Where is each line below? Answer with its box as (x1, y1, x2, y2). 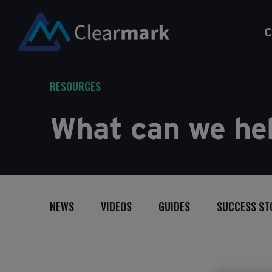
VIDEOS (101, 199, 132, 214)
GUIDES (158, 199, 190, 214)
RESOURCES (50, 78, 101, 94)
